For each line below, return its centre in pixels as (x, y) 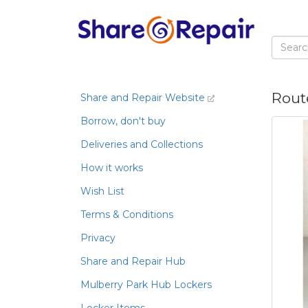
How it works (112, 168)
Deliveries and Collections (142, 144)
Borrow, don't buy (123, 121)
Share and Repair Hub (133, 261)
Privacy (98, 238)
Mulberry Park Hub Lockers (146, 285)
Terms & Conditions (127, 214)
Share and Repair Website (144, 98)
